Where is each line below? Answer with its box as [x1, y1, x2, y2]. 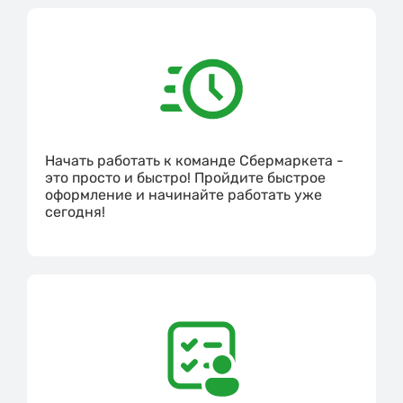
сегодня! [45, 203, 105, 221]
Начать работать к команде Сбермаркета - [45, 152, 344, 170]
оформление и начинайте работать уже [45, 186, 322, 204]
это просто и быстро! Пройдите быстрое [45, 169, 326, 187]
